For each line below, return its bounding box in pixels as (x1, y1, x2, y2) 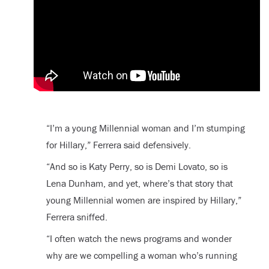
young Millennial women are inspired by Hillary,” (46, 193, 241, 206)
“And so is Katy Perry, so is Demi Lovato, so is (46, 160, 228, 172)
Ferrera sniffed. (46, 210, 107, 223)
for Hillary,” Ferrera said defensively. (46, 138, 191, 151)
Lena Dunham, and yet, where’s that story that (46, 177, 233, 189)
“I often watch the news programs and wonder (46, 232, 232, 244)
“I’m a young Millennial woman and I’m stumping (46, 121, 245, 134)
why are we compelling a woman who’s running (46, 249, 237, 261)
